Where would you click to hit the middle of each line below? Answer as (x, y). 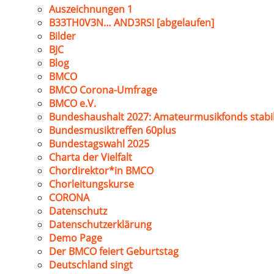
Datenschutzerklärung (100, 224)
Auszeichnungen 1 (91, 9)
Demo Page (76, 238)
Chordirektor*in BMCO (101, 171)
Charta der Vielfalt (91, 157)
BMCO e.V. (72, 103)
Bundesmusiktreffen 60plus (113, 130)
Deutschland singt (91, 265)
